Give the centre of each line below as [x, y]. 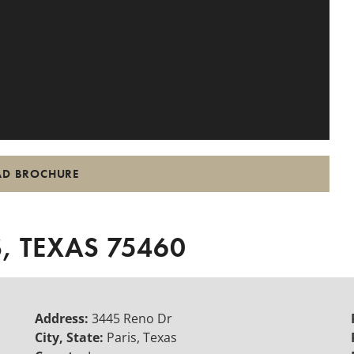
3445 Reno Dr [132, 318]
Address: [63, 318]
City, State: [71, 337]
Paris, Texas [142, 337]
